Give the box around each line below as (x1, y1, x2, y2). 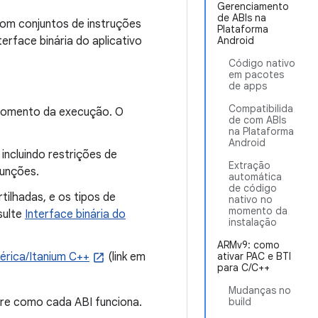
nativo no (229, 193, 273, 206)
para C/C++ (217, 261, 270, 274)
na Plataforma (229, 125, 294, 138)
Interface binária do (25, 207, 126, 221)
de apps (229, 79, 267, 92)
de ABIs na (217, 11, 266, 24)
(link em (105, 250, 146, 264)
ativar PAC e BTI (217, 250, 291, 263)
